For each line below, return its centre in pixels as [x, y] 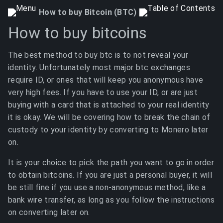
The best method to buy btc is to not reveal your [98, 55]
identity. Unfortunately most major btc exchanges [99, 67]
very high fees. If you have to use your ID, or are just [103, 92]
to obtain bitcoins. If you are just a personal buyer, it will [110, 175]
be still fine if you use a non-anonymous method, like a [107, 187]
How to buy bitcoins [78, 33]
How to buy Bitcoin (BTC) [88, 12]
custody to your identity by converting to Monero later [108, 130]
